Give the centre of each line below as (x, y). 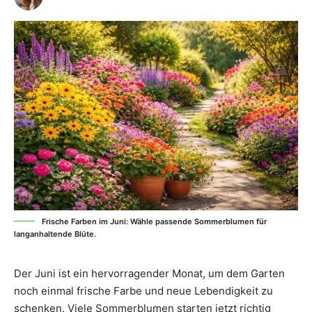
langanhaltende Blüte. (55, 234)
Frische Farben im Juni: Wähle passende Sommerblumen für (154, 221)
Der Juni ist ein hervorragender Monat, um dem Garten (149, 273)
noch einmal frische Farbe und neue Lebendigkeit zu (143, 290)
